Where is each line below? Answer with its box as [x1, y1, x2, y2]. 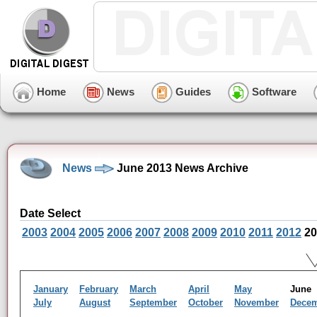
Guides [173, 85, 211, 98]
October [188, 297, 223, 309]
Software [249, 85, 296, 98]
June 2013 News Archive [114, 161, 248, 174]
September [129, 297, 177, 309]
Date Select [20, 207, 81, 220]
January [33, 284, 68, 295]
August [79, 297, 110, 309]
